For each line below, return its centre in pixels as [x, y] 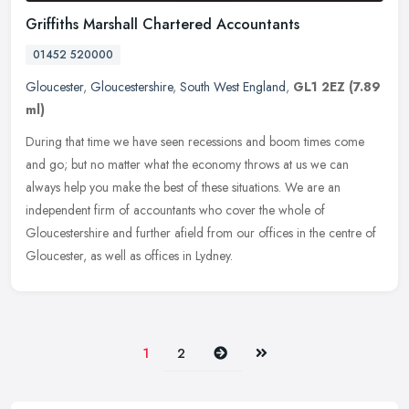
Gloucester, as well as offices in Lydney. [129, 255]
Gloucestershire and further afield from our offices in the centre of [201, 232]
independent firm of [78, 210]
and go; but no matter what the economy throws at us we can [187, 164]
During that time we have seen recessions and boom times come [195, 141]
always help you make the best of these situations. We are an [183, 187]
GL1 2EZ [319, 86]
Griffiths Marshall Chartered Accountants [163, 24]
